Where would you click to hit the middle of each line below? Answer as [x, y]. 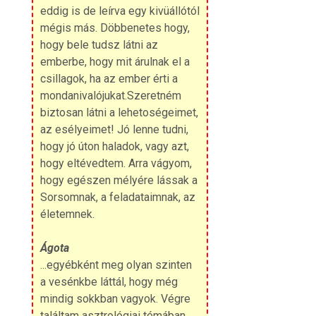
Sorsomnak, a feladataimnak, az [117, 197]
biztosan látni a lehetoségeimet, [119, 112]
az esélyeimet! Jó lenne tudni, [114, 129]
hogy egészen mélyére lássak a [119, 180]
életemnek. [67, 214]
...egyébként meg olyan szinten [116, 265]
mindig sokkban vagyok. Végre [115, 298]
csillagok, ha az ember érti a [109, 78]
